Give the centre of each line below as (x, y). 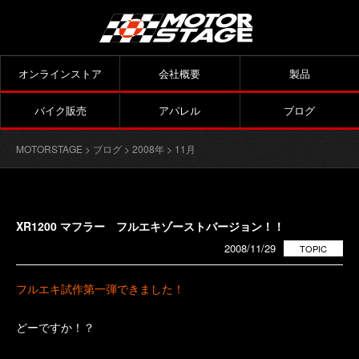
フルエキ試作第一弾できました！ (100, 288)
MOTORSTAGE (49, 149)
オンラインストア (61, 73)
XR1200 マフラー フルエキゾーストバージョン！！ (150, 226)
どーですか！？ (55, 327)
